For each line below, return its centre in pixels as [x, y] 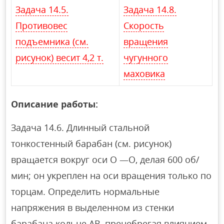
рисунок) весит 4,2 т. [60, 57]
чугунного [146, 57]
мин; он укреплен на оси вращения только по [111, 175]
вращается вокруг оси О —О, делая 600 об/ [105, 159]
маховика [144, 73]
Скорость [144, 25]
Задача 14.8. [150, 9]
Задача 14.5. [42, 9]
